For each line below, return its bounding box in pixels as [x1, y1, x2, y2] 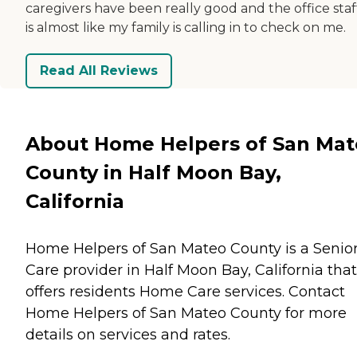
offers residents [25, 282, 139, 300]
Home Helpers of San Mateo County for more [25, 304, 347, 322]
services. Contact [221, 282, 345, 300]
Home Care [139, 282, 221, 300]
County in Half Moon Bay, [25, 160, 281, 184]
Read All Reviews [40, 63, 158, 79]
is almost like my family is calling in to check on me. [25, 19, 346, 35]
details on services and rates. [25, 325, 230, 343]
